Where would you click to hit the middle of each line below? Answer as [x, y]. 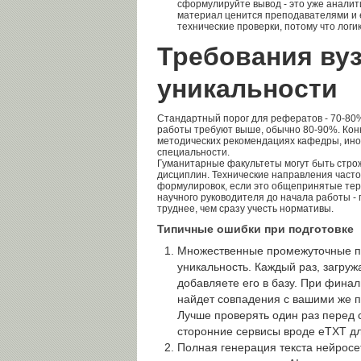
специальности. [193, 152]
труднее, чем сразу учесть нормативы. [245, 209]
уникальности [247, 89]
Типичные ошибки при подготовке [255, 229]
